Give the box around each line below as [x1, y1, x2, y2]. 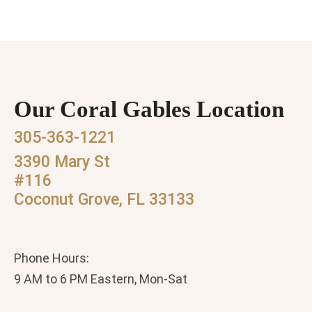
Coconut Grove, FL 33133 [14, 190, 194, 210]
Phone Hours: [14, 250, 89, 265]
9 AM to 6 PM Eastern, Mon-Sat [14, 271, 187, 286]
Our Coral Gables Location [14, 97, 284, 123]
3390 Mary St [14, 153, 110, 172]
